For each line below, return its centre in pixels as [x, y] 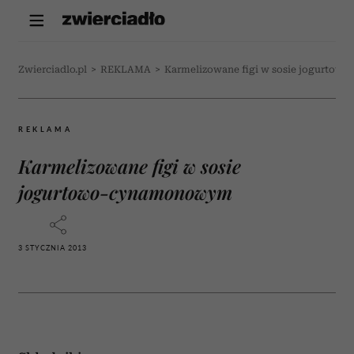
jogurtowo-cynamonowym [125, 192]
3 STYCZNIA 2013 [53, 248]
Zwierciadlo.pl [53, 70]
